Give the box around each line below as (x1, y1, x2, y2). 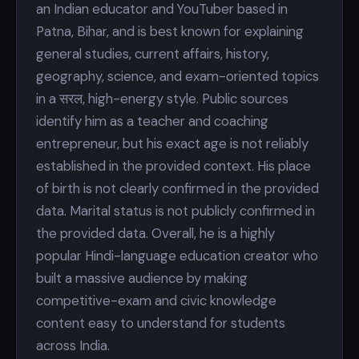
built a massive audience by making (36, 269, 248, 287)
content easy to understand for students (36, 314, 285, 332)
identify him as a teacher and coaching (36, 112, 268, 130)
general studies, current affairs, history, (36, 45, 269, 63)
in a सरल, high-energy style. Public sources (36, 90, 288, 107)
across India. (36, 337, 110, 354)
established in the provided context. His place (36, 157, 311, 175)
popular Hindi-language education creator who (36, 247, 318, 264)
